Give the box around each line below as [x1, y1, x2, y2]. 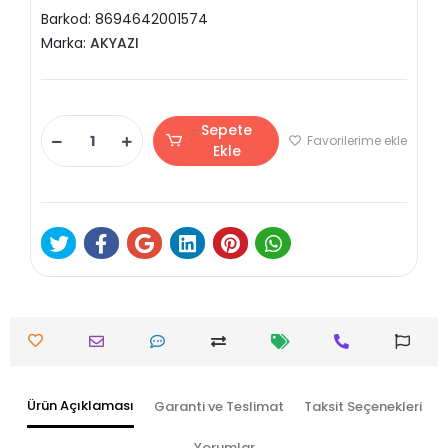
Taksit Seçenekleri [303, 397, 422, 417]
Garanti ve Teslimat [153, 397, 284, 417]
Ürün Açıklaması [26, 395, 134, 415]
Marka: [41, 33, 90, 54]
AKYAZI [90, 33, 139, 54]
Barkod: [41, 9, 95, 30]
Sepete [201, 120, 253, 141]
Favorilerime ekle [304, 132, 407, 150]
